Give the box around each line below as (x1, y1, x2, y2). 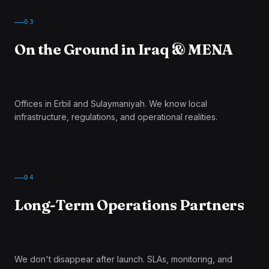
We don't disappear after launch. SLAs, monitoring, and (14, 254, 232, 264)
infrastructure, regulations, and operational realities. (14, 112, 217, 122)
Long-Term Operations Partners (14, 196, 244, 214)
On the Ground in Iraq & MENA (14, 41, 233, 58)
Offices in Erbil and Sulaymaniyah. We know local (14, 98, 207, 109)
